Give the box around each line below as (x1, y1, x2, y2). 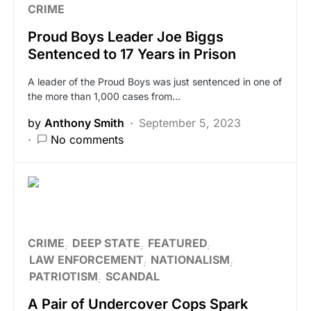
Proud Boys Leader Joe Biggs (28, 28, 224, 45)
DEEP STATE (72, 236, 140, 250)
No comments (51, 133, 124, 146)
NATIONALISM (151, 253, 230, 267)
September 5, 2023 (139, 116, 241, 130)
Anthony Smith (44, 116, 124, 130)
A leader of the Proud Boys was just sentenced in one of (28, 76, 282, 87)
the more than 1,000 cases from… (28, 90, 180, 102)
